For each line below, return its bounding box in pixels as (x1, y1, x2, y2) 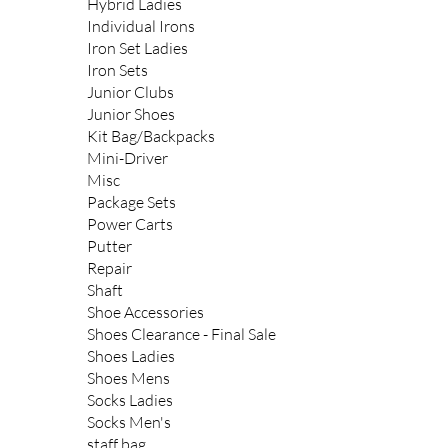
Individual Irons (87, 16, 196, 37)
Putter (87, 236, 133, 257)
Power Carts (87, 214, 174, 235)
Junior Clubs (87, 82, 175, 103)
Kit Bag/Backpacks (87, 126, 216, 147)
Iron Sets (87, 60, 149, 81)
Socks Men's (87, 412, 172, 433)
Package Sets (87, 192, 177, 213)
